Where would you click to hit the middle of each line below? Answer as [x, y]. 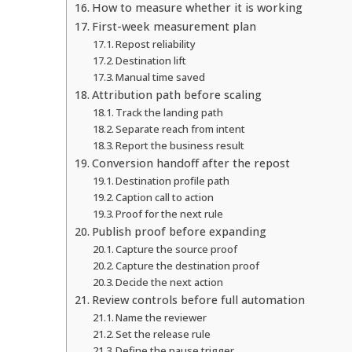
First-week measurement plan [174, 26]
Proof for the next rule [170, 213]
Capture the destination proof [188, 265]
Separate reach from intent [181, 128]
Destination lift [151, 60]
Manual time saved [161, 77]
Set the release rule [163, 334]
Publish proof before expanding [179, 231]
